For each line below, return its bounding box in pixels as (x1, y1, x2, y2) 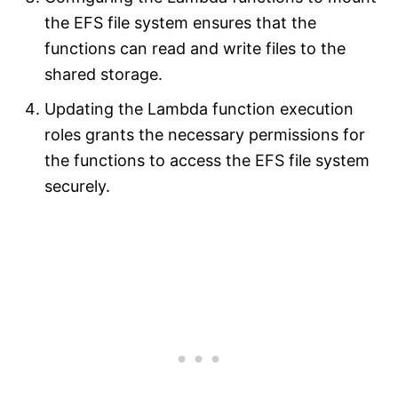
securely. (44, 177, 110, 196)
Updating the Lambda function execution (44, 99, 354, 119)
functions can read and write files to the (44, 39, 346, 59)
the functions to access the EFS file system (44, 151, 370, 171)
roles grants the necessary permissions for (44, 125, 365, 145)
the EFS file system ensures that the (44, 13, 316, 33)
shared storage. (44, 65, 163, 84)
